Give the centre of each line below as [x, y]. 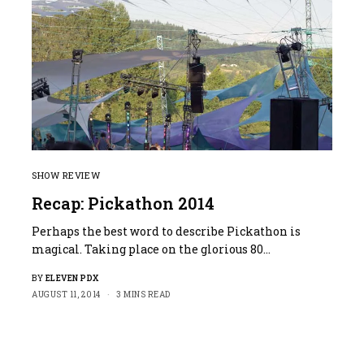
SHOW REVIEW [66, 175]
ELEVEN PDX [72, 278]
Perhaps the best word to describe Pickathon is [167, 231]
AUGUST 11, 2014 [66, 294]
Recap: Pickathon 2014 [123, 203]
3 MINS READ [143, 294]
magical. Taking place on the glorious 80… [152, 249]
